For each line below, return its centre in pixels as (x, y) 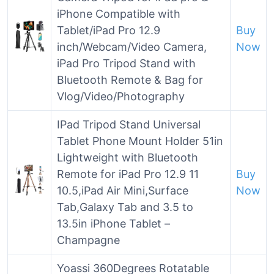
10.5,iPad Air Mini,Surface (123, 191)
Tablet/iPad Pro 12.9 (109, 30)
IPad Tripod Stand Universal (129, 124)
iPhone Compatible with (119, 14)
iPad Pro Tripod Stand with (126, 63)
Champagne (88, 240)
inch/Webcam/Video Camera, (132, 47)
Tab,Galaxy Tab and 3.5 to (125, 207)
